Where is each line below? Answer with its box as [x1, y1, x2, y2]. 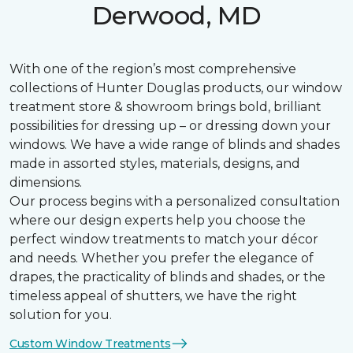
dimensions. [9, 175, 82, 191]
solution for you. [9, 307, 112, 323]
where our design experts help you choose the [9, 213, 306, 229]
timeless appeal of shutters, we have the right [9, 288, 297, 304]
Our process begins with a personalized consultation [9, 194, 340, 210]
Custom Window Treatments [9, 336, 171, 351]
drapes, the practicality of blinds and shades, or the [9, 269, 325, 285]
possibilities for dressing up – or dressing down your [9, 118, 331, 134]
